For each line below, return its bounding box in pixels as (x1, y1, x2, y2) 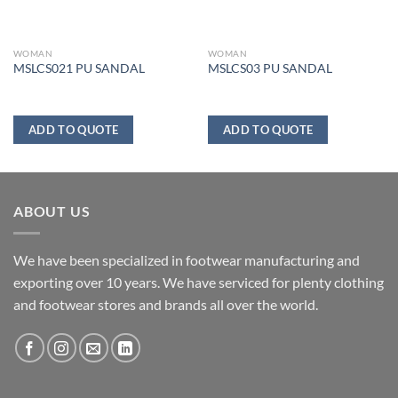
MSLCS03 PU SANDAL (207, 61, 332, 76)
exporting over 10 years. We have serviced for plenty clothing (13, 273, 384, 291)
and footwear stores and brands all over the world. (13, 295, 318, 313)
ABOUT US (13, 203, 91, 220)
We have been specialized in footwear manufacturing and (13, 251, 360, 268)
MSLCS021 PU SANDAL (12, 61, 145, 76)
